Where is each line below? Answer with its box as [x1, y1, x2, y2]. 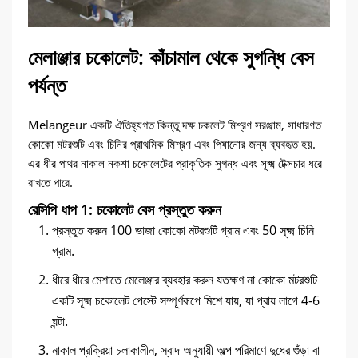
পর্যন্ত [28, 71, 66, 98]
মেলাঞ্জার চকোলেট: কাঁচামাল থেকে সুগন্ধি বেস [28, 43, 314, 70]
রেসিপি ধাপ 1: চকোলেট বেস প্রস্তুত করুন [28, 200, 221, 219]
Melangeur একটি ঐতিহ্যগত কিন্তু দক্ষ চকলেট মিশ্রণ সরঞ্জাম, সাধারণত [28, 117, 321, 133]
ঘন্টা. [52, 312, 68, 330]
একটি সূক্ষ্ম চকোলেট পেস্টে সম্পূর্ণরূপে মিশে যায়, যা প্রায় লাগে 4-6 [52, 292, 320, 309]
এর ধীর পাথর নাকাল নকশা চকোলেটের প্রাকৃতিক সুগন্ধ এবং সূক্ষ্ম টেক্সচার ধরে [28, 155, 322, 171]
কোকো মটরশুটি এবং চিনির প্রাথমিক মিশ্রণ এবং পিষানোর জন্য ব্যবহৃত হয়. [28, 136, 316, 152]
